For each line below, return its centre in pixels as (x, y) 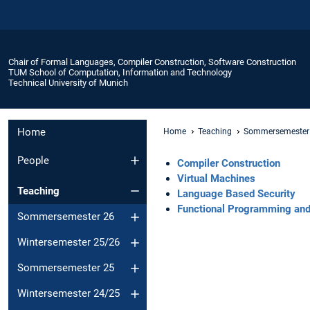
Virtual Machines (216, 178)
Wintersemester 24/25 (69, 294)
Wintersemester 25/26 (69, 243)
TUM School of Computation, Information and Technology (120, 72)
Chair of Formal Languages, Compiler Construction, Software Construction (152, 62)
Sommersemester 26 (66, 217)
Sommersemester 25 (66, 268)
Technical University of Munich (68, 82)
